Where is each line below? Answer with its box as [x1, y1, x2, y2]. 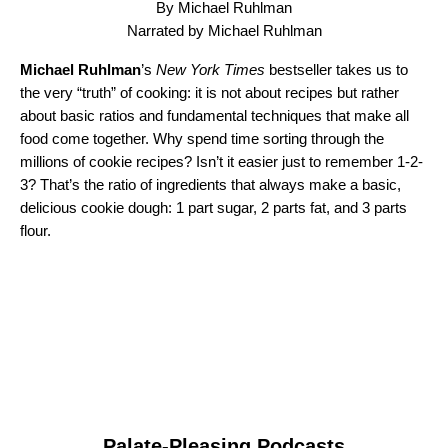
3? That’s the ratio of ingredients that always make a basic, [20, 176, 401, 194]
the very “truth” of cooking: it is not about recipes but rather [20, 84, 399, 102]
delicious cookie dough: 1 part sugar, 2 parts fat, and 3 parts [20, 199, 407, 217]
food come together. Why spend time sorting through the [20, 130, 384, 148]
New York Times [156, 61, 265, 79]
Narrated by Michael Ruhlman [126, 22, 322, 40]
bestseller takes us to [265, 61, 408, 79]
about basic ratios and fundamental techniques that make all [20, 107, 409, 125]
